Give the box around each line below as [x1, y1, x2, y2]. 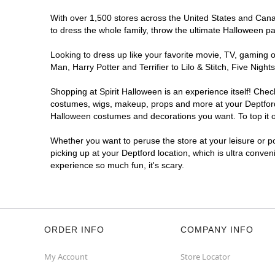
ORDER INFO [44, 225, 104, 234]
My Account [44, 251, 88, 262]
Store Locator [180, 251, 230, 262]
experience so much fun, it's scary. [50, 160, 184, 170]
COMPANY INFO [180, 225, 254, 234]
